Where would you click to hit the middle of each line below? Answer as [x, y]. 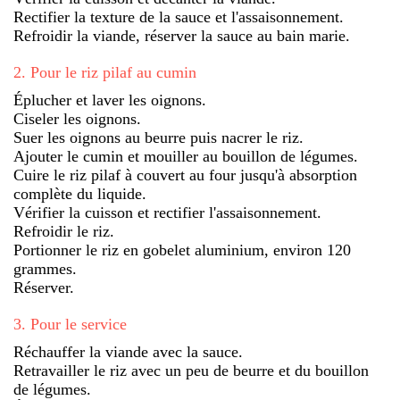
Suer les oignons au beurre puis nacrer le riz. [158, 137]
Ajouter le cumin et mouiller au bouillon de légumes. [186, 156]
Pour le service [79, 324]
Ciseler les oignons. [77, 118]
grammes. [45, 268]
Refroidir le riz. [64, 231]
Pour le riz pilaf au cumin [113, 72]
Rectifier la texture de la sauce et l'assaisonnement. [179, 17]
